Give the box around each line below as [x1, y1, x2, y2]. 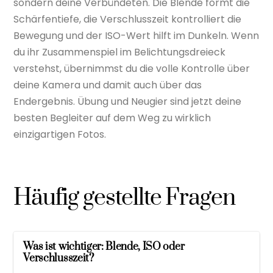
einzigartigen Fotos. [13, 127, 107, 141]
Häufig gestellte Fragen [13, 183, 236, 213]
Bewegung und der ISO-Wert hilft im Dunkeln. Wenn [13, 28, 260, 43]
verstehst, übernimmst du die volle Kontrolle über [13, 61, 250, 76]
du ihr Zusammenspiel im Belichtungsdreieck [13, 44, 226, 59]
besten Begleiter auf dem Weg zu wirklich [13, 110, 211, 125]
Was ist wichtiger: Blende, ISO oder [23, 239, 185, 253]
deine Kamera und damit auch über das [13, 77, 202, 92]
